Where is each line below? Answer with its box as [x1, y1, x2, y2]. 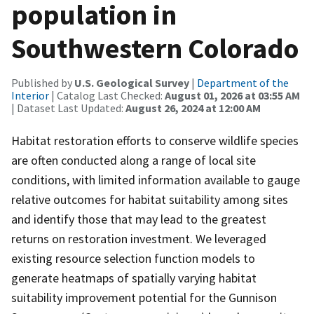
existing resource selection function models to [11, 250, 255, 266]
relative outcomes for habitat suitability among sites [11, 191, 288, 207]
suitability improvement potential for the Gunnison [11, 289, 277, 306]
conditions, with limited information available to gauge [11, 171, 300, 188]
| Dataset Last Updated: [11, 100, 125, 115]
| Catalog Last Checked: [49, 88, 165, 102]
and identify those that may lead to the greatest [11, 210, 266, 227]
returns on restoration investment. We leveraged [11, 230, 266, 247]
